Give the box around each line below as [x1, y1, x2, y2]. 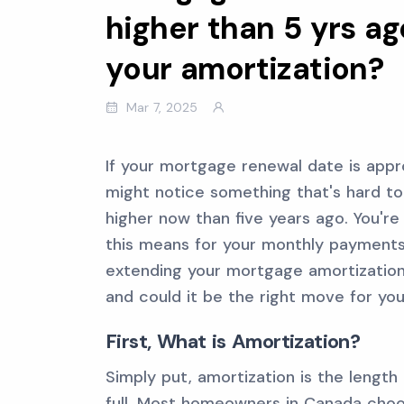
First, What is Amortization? [106, 328, 361, 354]
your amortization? [106, 49, 384, 89]
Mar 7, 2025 [126, 99, 197, 115]
